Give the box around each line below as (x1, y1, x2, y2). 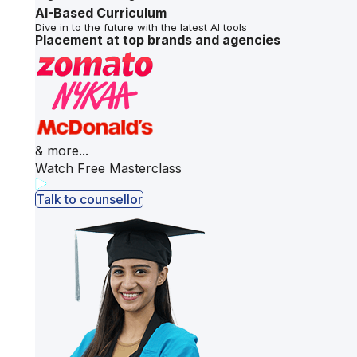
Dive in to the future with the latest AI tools (35, 21, 247, 34)
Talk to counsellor (36, 191, 143, 208)
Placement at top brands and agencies (35, 32, 280, 49)
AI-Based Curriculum (35, 5, 167, 22)
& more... (35, 143, 88, 159)
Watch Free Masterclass (35, 160, 182, 177)
